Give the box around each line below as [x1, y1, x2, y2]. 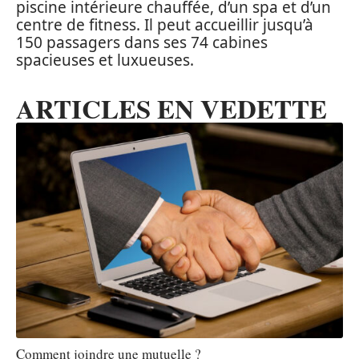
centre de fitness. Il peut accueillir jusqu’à [16, 14, 313, 35]
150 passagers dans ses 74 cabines [16, 31, 268, 53]
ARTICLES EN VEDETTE [16, 88, 327, 127]
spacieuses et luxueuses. [16, 49, 194, 71]
